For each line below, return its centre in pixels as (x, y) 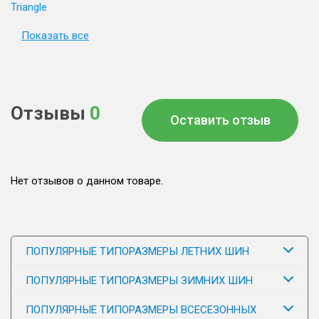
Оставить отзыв (220, 120)
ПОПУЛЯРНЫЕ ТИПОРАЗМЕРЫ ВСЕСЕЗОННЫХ (141, 310)
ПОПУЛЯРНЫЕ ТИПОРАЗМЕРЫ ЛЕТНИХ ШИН (137, 251)
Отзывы (50, 113)
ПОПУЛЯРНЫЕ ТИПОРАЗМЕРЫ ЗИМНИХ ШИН (139, 281)
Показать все (55, 36)
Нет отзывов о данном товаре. (87, 181)
